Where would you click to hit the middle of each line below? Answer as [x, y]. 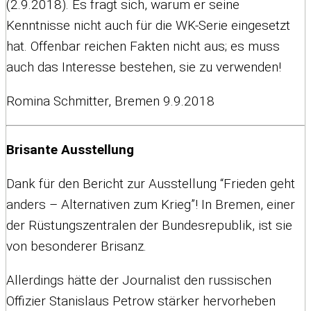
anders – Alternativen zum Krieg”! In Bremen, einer [151, 204]
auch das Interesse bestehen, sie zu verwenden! [144, 67]
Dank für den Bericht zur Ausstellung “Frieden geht [151, 183]
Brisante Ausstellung [70, 149]
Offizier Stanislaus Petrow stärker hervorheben [141, 301]
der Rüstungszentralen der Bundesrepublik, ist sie [149, 225]
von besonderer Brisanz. [76, 246]
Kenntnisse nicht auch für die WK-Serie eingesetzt [148, 25]
